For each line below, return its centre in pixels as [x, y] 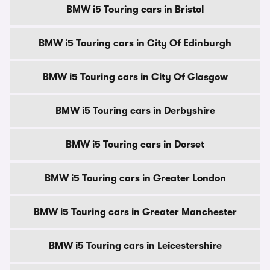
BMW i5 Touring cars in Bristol [135, 10]
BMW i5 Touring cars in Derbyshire [135, 111]
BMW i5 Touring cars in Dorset [135, 145]
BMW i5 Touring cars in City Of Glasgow [135, 77]
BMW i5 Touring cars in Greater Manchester [135, 212]
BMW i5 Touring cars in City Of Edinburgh [135, 43]
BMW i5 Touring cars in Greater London [135, 178]
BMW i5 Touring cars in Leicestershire [135, 246]
